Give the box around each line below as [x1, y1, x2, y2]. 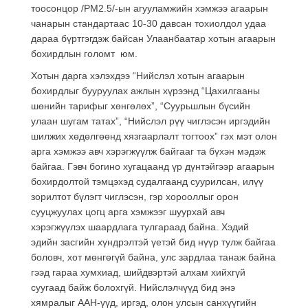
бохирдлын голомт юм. [31, 47, 137, 59]
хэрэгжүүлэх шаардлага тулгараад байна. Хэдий [31, 221, 249, 232]
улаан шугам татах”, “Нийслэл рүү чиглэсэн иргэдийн [31, 115, 270, 126]
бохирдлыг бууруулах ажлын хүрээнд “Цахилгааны [31, 85, 260, 96]
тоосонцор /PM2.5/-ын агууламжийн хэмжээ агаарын [31, 2, 268, 14]
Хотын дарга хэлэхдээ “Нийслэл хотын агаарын [31, 69, 245, 81]
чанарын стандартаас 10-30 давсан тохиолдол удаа [31, 17, 266, 29]
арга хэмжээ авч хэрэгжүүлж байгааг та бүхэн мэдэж [31, 145, 265, 157]
